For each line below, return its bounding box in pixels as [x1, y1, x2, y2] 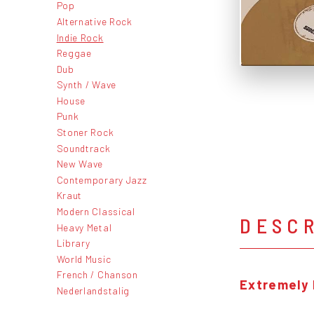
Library [56, 237, 90, 250]
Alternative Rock [56, 15, 132, 27]
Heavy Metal [56, 221, 112, 233]
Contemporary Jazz [56, 173, 147, 186]
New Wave [56, 158, 104, 170]
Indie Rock [56, 31, 104, 43]
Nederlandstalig [56, 285, 130, 296]
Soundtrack [56, 142, 111, 154]
